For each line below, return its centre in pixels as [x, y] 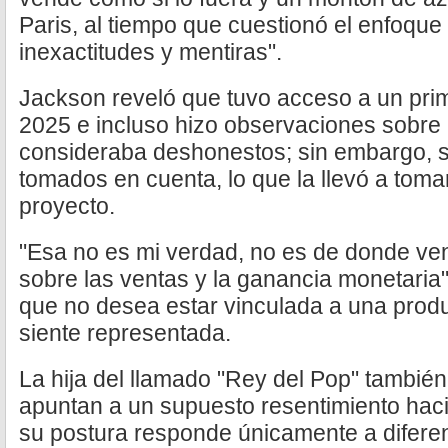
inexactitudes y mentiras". [150, 52]
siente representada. [125, 333]
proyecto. [67, 206]
